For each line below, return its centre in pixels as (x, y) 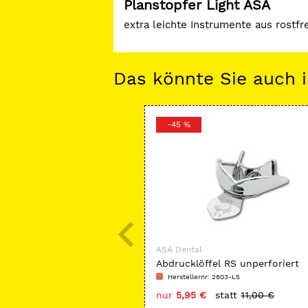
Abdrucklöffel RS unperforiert (228, 263)
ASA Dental (179, 250)
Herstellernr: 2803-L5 (204, 277)
